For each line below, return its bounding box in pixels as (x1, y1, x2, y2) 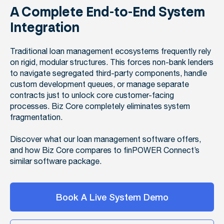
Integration (10, 18, 79, 37)
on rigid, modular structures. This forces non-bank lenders (10, 56, 213, 69)
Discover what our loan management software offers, (10, 133, 201, 146)
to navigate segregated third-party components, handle (10, 67, 207, 80)
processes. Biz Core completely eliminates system (10, 100, 190, 113)
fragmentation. (10, 111, 62, 124)
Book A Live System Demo (55, 190, 168, 204)
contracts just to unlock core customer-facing (10, 89, 174, 102)
